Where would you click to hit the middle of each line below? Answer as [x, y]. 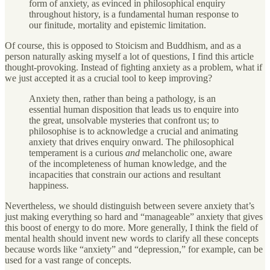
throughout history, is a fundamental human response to [134, 14]
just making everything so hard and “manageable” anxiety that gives [134, 217]
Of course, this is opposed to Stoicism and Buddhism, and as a [123, 46]
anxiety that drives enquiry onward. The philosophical [131, 142]
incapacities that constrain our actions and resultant [125, 175]
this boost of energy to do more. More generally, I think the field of [131, 228]
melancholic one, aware [186, 153]
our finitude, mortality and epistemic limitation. [118, 25]
